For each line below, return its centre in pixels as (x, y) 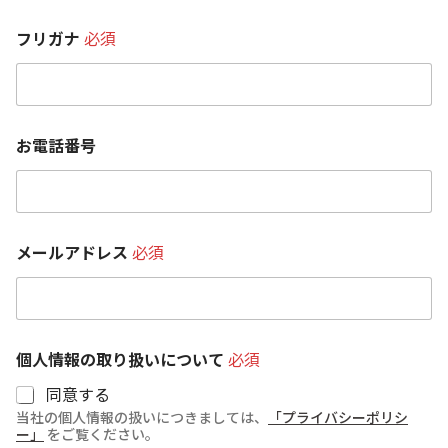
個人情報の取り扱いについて (122, 359)
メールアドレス (74, 252)
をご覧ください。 (101, 434)
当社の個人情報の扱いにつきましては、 (142, 417)
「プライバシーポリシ (338, 417)
